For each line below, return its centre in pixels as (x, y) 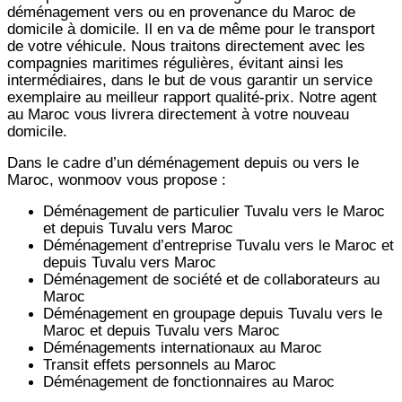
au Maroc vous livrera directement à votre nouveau (178, 114)
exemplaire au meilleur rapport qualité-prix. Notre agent (192, 96)
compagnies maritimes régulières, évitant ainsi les (175, 62)
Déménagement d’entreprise (140, 245)
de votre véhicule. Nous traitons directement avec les (186, 45)
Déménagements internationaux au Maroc (183, 347)
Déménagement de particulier (144, 210)
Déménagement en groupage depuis (166, 313)
